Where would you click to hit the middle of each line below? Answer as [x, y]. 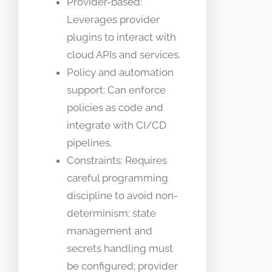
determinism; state [111, 213]
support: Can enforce [116, 90]
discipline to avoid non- [122, 195]
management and [110, 230]
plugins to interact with [121, 37]
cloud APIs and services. [124, 54]
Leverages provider [113, 19]
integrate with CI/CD [117, 125]
